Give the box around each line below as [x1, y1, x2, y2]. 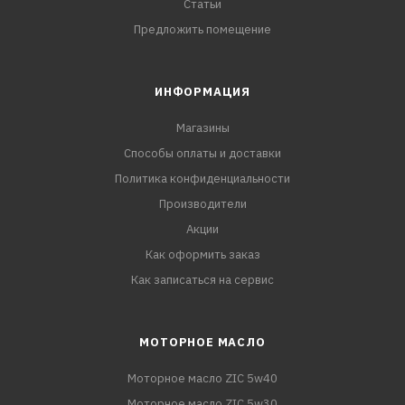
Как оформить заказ [145, 247, 260, 262]
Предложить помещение [134, 22, 271, 37]
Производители [158, 196, 247, 212]
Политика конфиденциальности [115, 171, 290, 186]
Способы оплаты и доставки [124, 146, 281, 161]
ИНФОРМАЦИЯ [155, 84, 250, 99]
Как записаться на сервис [131, 272, 274, 287]
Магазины [175, 120, 230, 136]
